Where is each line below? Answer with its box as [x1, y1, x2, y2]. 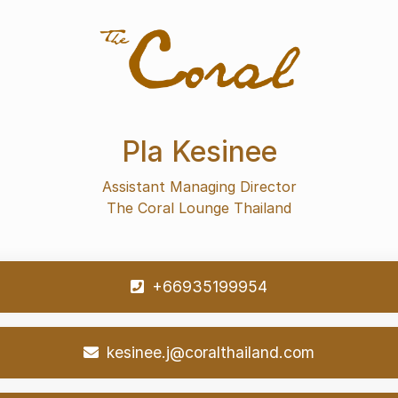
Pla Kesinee [121, 134, 277, 169]
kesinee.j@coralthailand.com [102, 343, 315, 362]
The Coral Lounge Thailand [107, 199, 291, 217]
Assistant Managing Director [101, 178, 297, 195]
